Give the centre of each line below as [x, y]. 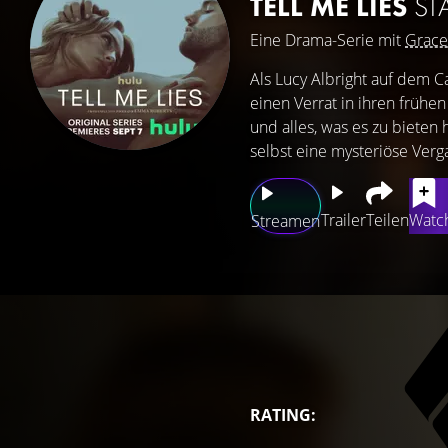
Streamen [285, 221]
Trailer [343, 220]
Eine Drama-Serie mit [327, 40]
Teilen [387, 220]
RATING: [283, 415]
